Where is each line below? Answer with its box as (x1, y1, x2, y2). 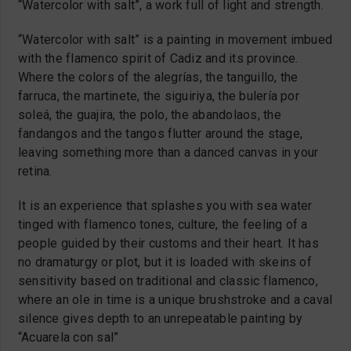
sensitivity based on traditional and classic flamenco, (18, 273, 318, 288)
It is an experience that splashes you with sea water (18, 197, 313, 213)
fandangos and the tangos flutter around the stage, (18, 125, 302, 141)
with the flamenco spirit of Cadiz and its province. (18, 50, 299, 66)
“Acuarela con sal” (18, 329, 119, 345)
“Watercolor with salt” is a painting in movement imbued (18, 31, 333, 47)
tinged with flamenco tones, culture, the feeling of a (18, 216, 308, 232)
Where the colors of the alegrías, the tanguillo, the (18, 69, 299, 85)
